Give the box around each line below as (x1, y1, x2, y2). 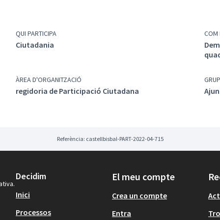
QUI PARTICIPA (16, 29, 56, 38)
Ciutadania (16, 40, 54, 50)
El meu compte (112, 170, 175, 183)
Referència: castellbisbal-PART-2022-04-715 (56, 135, 164, 142)
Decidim (16, 170, 46, 182)
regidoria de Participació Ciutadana (16, 86, 139, 96)
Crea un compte (112, 191, 167, 200)
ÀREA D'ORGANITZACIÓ (16, 75, 82, 84)
